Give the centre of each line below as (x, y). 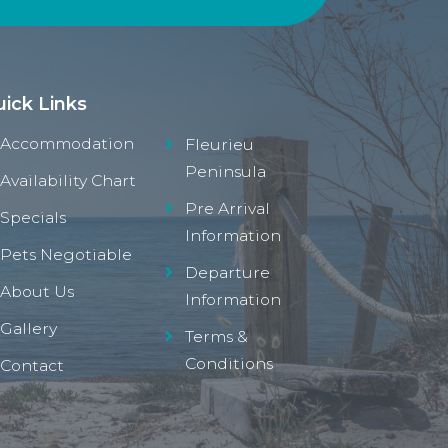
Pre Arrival (227, 209)
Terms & (216, 337)
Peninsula (225, 172)
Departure (227, 273)
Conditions (229, 364)
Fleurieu (219, 145)
